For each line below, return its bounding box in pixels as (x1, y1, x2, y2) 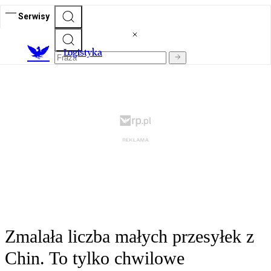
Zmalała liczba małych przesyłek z (5, 226, 254, 247)
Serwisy (18, 11, 50, 21)
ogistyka (68, 47, 102, 59)
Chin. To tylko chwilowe (5, 248, 184, 269)
